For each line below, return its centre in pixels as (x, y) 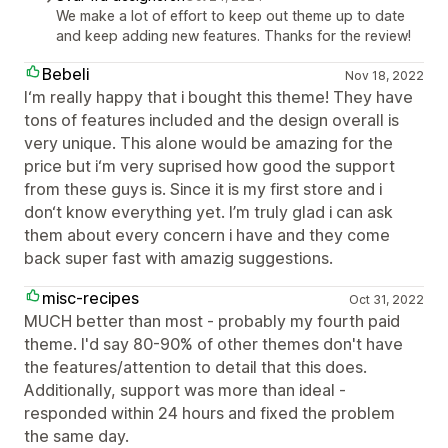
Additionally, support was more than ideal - (185, 390)
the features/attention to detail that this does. (195, 367)
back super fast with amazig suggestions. (178, 258)
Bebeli (65, 74)
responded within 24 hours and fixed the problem (209, 413)
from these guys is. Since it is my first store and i (203, 189)
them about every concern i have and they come (207, 235)
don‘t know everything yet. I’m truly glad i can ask (208, 212)
